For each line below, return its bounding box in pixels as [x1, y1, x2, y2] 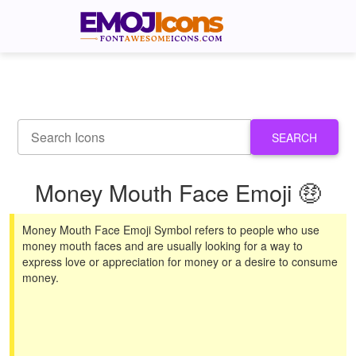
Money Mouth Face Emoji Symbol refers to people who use [22, 222, 319, 238]
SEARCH [272, 130, 317, 145]
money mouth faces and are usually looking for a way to [22, 238, 303, 253]
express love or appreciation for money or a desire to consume [22, 253, 338, 269]
